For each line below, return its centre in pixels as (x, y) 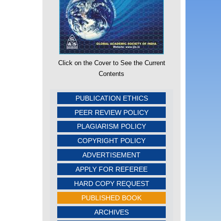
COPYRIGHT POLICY (111, 141)
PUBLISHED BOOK (111, 198)
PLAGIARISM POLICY (111, 127)
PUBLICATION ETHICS (111, 98)
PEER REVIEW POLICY (111, 112)
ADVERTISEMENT (111, 155)
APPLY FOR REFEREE (111, 169)
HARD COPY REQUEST (111, 183)
